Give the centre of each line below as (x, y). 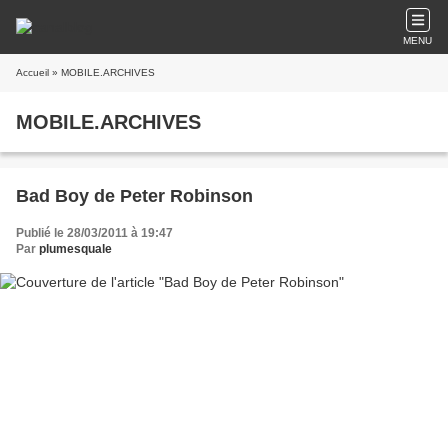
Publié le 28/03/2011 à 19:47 (94, 233)
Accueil (32, 72)
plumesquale (75, 249)
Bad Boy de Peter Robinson (134, 196)
